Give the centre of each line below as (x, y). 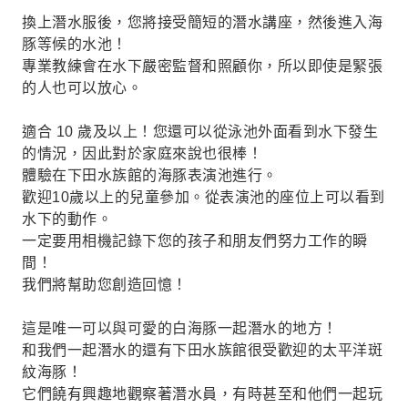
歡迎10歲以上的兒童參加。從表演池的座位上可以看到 (204, 197)
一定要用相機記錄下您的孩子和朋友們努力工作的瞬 (195, 241)
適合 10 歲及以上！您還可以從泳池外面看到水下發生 (200, 132)
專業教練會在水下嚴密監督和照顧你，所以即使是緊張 (202, 66)
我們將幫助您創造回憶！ (105, 285)
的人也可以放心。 (82, 88)
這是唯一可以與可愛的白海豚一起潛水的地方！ (180, 328)
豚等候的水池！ (75, 44)
